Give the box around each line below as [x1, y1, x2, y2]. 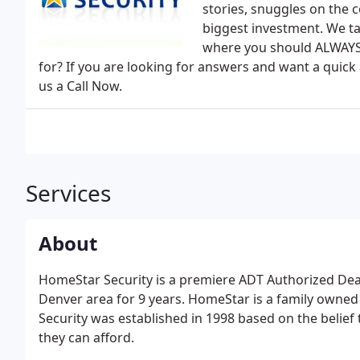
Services [26, 178, 111, 208]
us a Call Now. [39, 77, 122, 95]
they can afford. [39, 329, 134, 346]
